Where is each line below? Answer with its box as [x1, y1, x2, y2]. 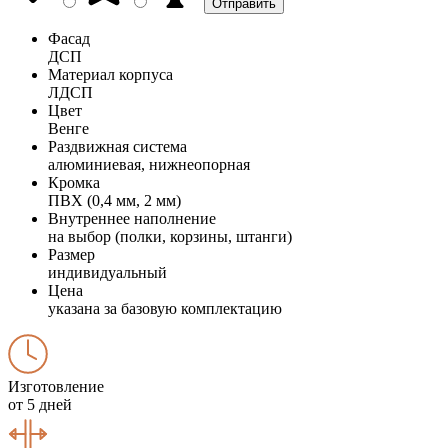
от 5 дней [8, 395, 72, 413]
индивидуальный [48, 263, 167, 281]
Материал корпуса [48, 65, 173, 83]
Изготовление [8, 377, 104, 395]
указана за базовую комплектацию [48, 299, 282, 317]
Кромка [48, 173, 100, 191]
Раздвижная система [48, 137, 187, 155]
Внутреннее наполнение [48, 209, 216, 227]
